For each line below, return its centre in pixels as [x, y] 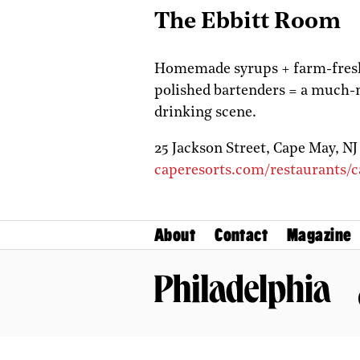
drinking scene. [205, 112]
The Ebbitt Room [247, 22]
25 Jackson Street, [214, 149]
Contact [241, 235]
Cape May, [308, 149]
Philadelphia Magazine [220, 316]
